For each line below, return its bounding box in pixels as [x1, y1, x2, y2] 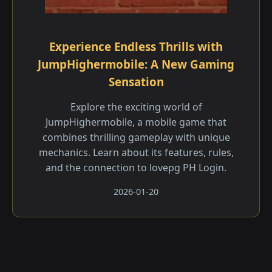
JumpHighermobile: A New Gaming [38, 56, 234, 72]
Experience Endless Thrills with [49, 39, 223, 54]
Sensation [108, 74, 164, 89]
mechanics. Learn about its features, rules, [38, 146, 234, 159]
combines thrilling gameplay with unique [42, 131, 230, 144]
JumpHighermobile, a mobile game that [46, 115, 226, 129]
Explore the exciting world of [70, 100, 202, 114]
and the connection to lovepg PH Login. [46, 161, 226, 174]
